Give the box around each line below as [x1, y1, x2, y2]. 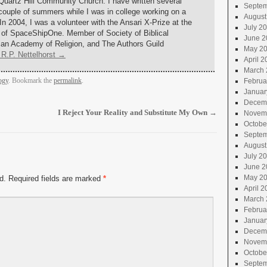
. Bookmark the [8, 76, 54, 85]
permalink [54, 76, 82, 85]
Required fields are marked [6, 174, 103, 183]
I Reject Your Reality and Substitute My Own [58, 108, 209, 117]
